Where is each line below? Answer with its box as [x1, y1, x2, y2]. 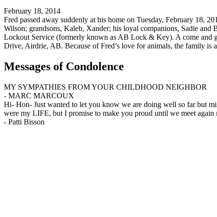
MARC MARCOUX [8, 91, 74, 100]
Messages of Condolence [4, 60, 124, 73]
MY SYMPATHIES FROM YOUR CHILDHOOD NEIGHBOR [4, 82, 207, 91]
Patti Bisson [8, 117, 45, 126]
